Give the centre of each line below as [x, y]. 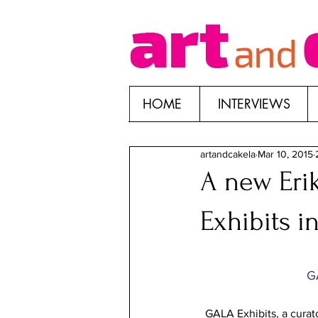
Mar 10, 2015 [285, 154]
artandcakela [228, 154]
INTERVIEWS [254, 104]
